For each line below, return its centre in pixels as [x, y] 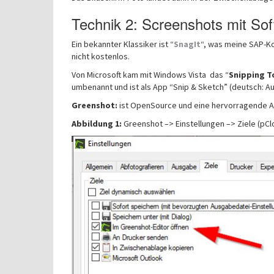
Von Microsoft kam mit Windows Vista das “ [150, 75]
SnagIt [187, 44]
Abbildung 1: [97, 124]
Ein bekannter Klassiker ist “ [123, 44]
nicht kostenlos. [101, 56]
